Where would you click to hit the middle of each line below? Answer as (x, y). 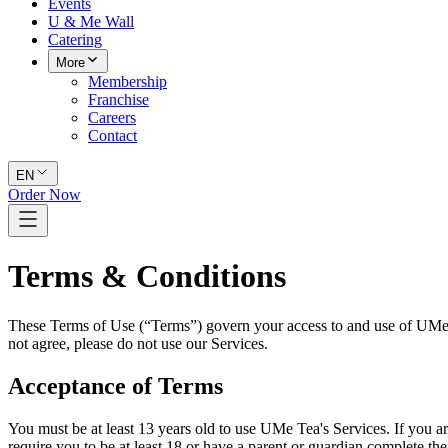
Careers (112, 117)
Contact (112, 135)
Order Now (44, 194)
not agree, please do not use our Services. (138, 343)
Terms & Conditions (147, 276)
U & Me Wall (91, 21)
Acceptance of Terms (115, 385)
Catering (75, 39)
